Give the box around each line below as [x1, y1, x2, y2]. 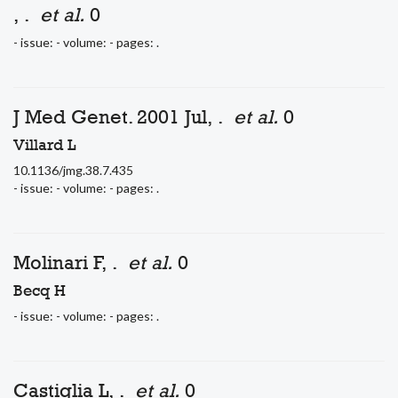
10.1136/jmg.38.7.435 [13, 163, 133, 178]
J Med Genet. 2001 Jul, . [13, 105, 234, 128]
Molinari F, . [13, 251, 128, 274]
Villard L [13, 135, 76, 154]
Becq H [13, 281, 66, 299]
